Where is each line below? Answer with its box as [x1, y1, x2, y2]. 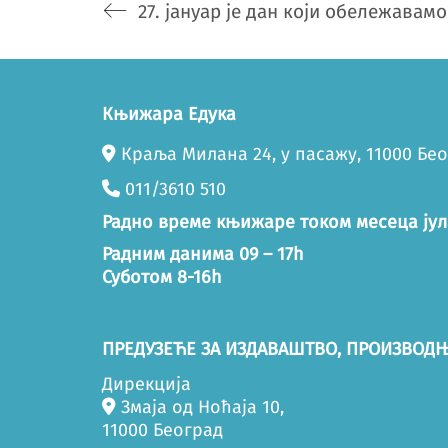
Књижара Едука [102, 103, 236, 125]
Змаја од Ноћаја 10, [116, 396, 284, 418]
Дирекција [102, 373, 191, 395]
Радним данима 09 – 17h [102, 243, 304, 265]
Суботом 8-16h [102, 266, 222, 288]
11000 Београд [102, 419, 223, 441]
